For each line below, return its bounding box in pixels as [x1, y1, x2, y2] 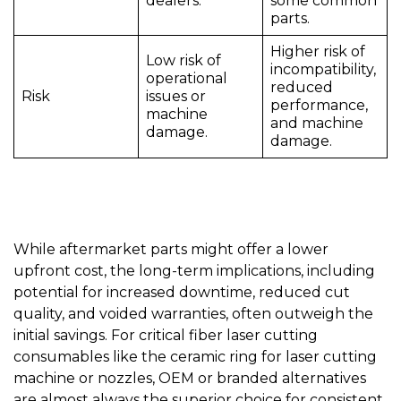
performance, [270, 97, 368, 115]
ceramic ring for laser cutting [170, 348, 377, 366]
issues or [146, 88, 206, 106]
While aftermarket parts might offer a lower [13, 241, 328, 259]
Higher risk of [270, 43, 365, 61]
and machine [270, 115, 363, 132]
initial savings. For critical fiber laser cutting [13, 327, 318, 345]
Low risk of [146, 52, 221, 70]
